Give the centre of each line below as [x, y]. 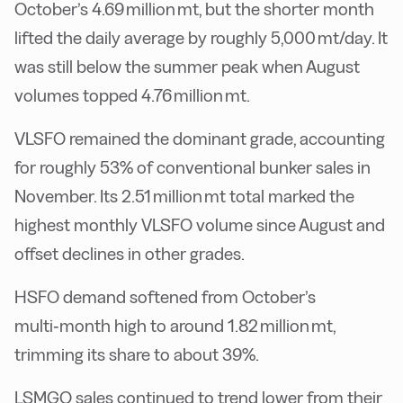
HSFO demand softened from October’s [165, 296]
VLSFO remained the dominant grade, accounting [200, 138]
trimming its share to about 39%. [137, 354]
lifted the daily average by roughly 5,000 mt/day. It [201, 37]
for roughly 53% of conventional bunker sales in [193, 167]
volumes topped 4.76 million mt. [132, 95]
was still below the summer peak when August [187, 66]
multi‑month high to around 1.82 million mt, [175, 325]
